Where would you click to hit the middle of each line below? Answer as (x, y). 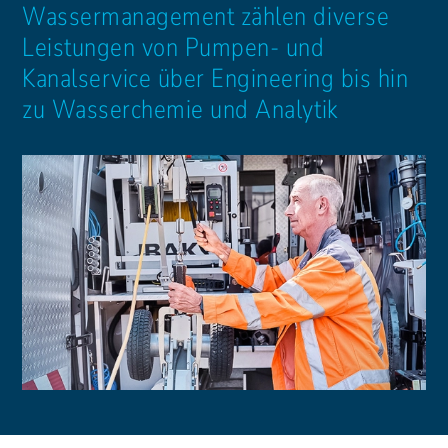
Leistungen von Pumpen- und (173, 47)
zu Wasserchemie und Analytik (180, 109)
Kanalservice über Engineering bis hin (215, 78)
